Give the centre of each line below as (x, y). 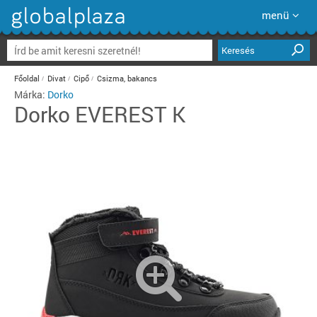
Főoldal (27, 78)
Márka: (31, 94)
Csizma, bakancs (127, 78)
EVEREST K (130, 114)
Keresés (238, 50)
